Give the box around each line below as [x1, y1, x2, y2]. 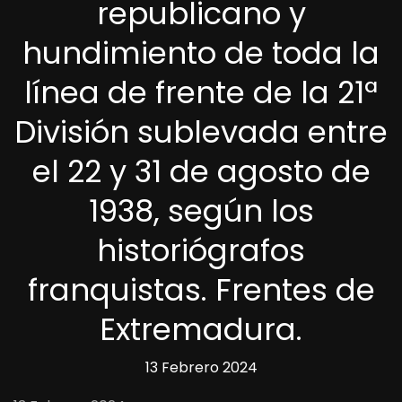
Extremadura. [100, 307, 302, 351]
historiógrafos [97, 228, 305, 272]
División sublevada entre [14, 109, 388, 153]
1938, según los [88, 188, 314, 232]
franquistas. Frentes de [27, 267, 375, 311]
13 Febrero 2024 [144, 356, 258, 378]
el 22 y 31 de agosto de [31, 149, 371, 193]
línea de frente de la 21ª [24, 70, 378, 114]
